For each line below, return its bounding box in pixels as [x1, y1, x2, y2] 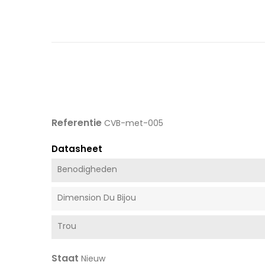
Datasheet [51, 142, 102, 155]
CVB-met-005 [104, 117, 163, 129]
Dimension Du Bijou [57, 191, 136, 203]
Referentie [51, 115, 102, 130]
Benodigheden [57, 163, 117, 175]
